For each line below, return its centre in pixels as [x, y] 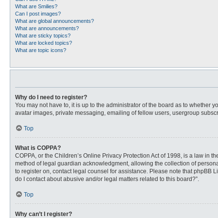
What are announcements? [47, 28]
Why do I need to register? [51, 97]
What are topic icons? [41, 50]
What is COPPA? [38, 148]
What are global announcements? [54, 21]
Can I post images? [38, 14]
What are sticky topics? [43, 36]
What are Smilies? [36, 6]
